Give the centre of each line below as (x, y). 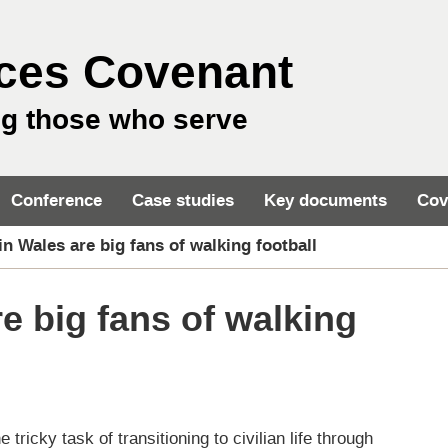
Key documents (325, 200)
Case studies (183, 200)
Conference (56, 200)
